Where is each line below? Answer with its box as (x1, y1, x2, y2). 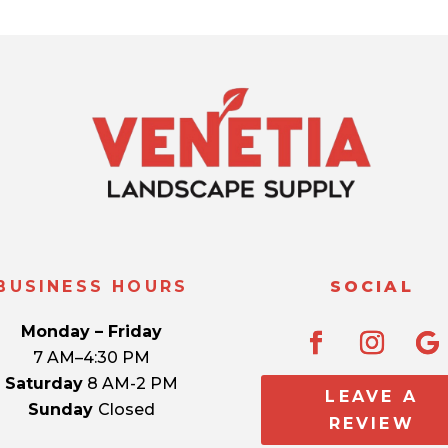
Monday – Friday (20, 322, 162, 342)
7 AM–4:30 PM (32, 348, 150, 368)
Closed (97, 400, 155, 420)
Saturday (4, 374, 83, 394)
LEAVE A (325, 387, 418, 407)
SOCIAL (329, 277, 414, 297)
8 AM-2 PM (82, 374, 178, 394)
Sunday (27, 400, 98, 420)
